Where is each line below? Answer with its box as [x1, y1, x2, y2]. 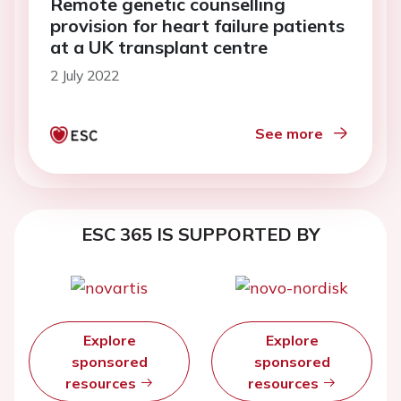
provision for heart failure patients [50, 14, 345, 38]
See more [255, 124, 323, 143]
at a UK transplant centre [50, 36, 268, 59]
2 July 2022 [50, 66, 119, 85]
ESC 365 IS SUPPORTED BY [81, 223, 320, 246]
